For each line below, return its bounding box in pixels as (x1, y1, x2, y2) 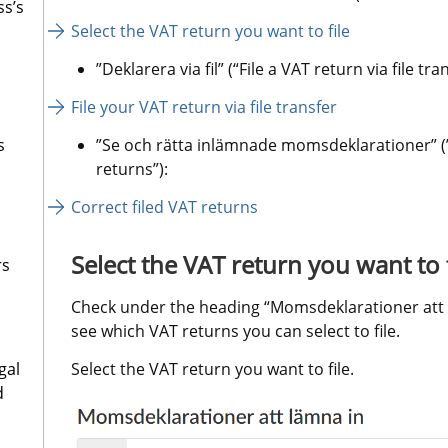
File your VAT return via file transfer (70, 95, 337, 118)
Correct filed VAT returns (70, 195, 258, 218)
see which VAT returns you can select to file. (70, 319, 400, 342)
